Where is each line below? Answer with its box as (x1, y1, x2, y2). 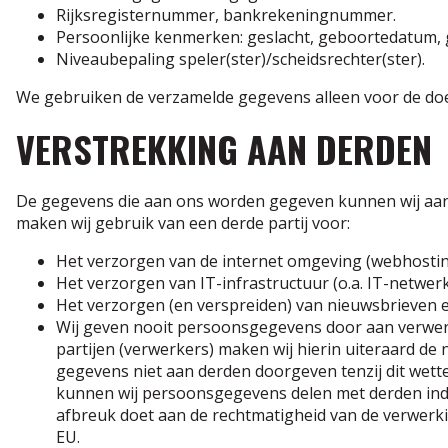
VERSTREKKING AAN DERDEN (16, 121, 432, 175)
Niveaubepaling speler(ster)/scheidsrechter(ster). (56, 47, 425, 70)
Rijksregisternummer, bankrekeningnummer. (56, 3, 396, 26)
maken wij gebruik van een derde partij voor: (16, 211, 350, 234)
